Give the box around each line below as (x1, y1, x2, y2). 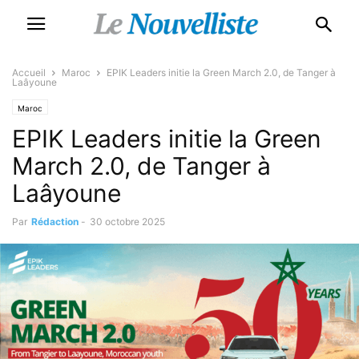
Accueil (12, 67, 46, 79)
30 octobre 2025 (90, 216, 165, 228)
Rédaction (31, 216, 79, 228)
